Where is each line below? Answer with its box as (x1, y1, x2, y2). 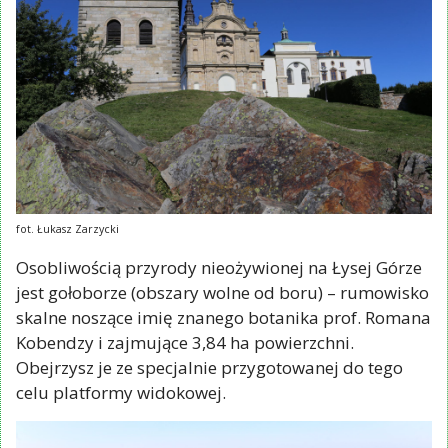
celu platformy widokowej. (16, 381, 226, 405)
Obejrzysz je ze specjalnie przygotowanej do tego (16, 356, 403, 380)
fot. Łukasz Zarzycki (16, 222, 119, 237)
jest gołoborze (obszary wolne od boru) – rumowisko (16, 281, 429, 305)
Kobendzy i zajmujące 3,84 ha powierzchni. (16, 331, 354, 355)
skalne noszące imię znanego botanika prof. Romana (16, 306, 431, 330)
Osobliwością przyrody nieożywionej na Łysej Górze (16, 256, 422, 280)
